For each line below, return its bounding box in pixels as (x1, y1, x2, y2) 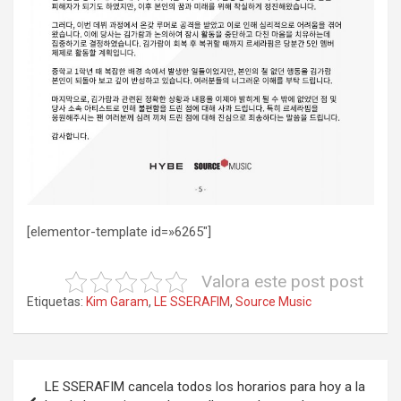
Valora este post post (201, 270, 363, 292)
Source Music (235, 294, 311, 309)
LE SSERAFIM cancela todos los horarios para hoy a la (45, 378, 365, 395)
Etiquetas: (27, 294, 83, 309)
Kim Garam (86, 294, 149, 309)
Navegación (13, 359, 132, 386)
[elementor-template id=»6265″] (27, 223, 211, 240)
